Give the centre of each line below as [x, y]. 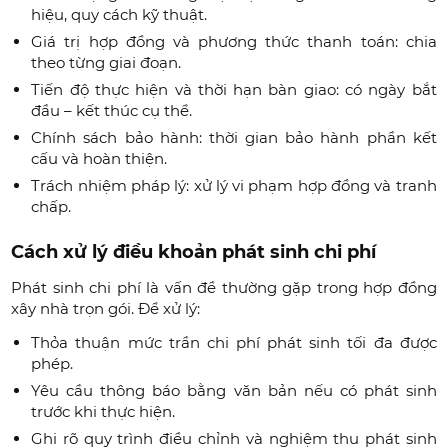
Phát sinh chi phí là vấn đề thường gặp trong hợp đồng [224, 287]
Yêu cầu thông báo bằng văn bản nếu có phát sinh [234, 390]
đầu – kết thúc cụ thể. [112, 110]
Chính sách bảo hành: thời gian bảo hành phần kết [234, 137]
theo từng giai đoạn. [106, 62]
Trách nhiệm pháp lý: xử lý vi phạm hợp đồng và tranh [234, 185]
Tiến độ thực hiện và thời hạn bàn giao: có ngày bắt [234, 89]
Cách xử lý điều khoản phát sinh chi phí [194, 251]
